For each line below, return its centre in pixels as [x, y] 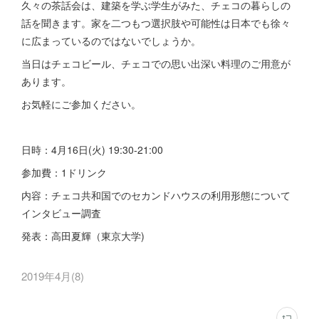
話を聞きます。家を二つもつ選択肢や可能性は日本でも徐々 [156, 23]
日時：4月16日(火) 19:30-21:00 [92, 150]
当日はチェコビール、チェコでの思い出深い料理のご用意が [156, 63]
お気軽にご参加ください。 [81, 104]
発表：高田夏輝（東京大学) [83, 236]
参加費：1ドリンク [64, 172]
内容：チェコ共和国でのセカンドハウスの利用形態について [156, 195]
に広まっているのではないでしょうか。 [111, 41]
